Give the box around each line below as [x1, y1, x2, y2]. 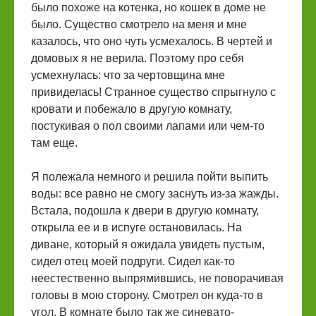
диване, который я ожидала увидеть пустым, [31, 238, 265, 250]
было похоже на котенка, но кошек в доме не [31, 1, 266, 13]
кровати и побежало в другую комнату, [31, 103, 232, 115]
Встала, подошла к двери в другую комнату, [31, 205, 259, 217]
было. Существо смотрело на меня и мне [31, 18, 247, 30]
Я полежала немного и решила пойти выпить [31, 171, 268, 183]
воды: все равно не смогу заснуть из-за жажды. [31, 188, 279, 200]
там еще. [31, 137, 78, 149]
